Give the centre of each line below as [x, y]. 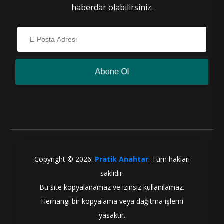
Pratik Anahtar [121, 159]
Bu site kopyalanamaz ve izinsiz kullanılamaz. [112, 187]
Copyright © [55, 159]
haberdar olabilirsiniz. [112, 8]
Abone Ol [112, 72]
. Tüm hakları [169, 159]
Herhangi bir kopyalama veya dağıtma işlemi [112, 201]
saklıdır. [112, 173]
